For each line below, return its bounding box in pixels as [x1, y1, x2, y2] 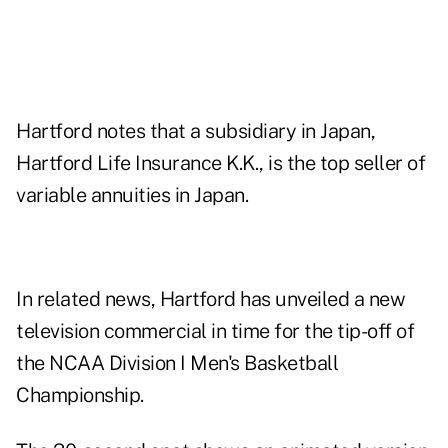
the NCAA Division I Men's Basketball [16, 351, 338, 376]
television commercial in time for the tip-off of [16, 319, 414, 344]
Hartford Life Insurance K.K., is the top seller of [16, 151, 425, 176]
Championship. [16, 383, 144, 408]
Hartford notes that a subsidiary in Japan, [16, 119, 375, 144]
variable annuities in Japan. [16, 183, 248, 208]
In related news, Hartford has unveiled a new [16, 287, 405, 312]
